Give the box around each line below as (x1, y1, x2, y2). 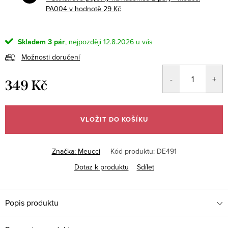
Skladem (16, 36, 46, 47)
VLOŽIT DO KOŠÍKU (80, 114, 148, 124)
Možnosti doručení (21, 51, 80, 62)
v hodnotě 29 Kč (69, 3, 121, 14)
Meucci (77, 146, 100, 156)
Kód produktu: (110, 146, 155, 156)
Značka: (51, 146, 78, 156)
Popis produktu (5, 196, 59, 208)
